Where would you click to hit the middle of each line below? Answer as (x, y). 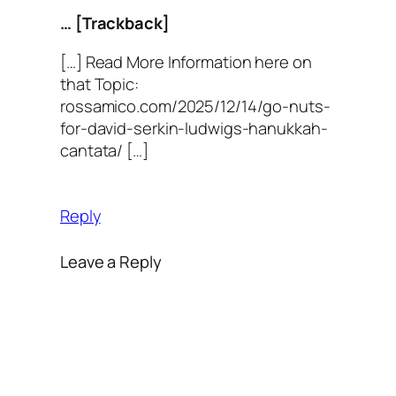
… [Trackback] (115, 23)
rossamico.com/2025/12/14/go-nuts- (195, 105)
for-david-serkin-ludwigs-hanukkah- (194, 127)
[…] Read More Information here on (186, 61)
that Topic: (99, 83)
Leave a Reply (111, 261)
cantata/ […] (104, 149)
